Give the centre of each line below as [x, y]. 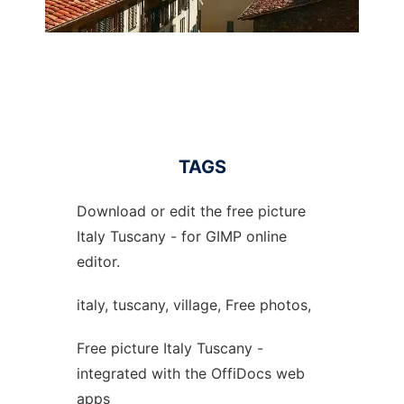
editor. [98, 262]
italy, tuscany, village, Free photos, [193, 305]
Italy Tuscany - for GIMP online [181, 236]
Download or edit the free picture [191, 211]
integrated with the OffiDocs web [190, 373]
